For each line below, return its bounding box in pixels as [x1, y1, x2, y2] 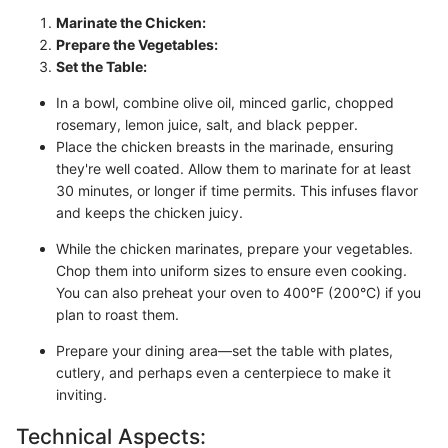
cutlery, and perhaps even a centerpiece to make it [56, 363, 391, 381]
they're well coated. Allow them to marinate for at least [56, 159, 411, 177]
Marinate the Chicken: [56, 13, 206, 31]
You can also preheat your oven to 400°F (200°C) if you [56, 283, 421, 301]
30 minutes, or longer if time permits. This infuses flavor [56, 181, 418, 199]
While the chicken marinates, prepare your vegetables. [56, 239, 413, 257]
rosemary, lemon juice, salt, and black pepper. [56, 115, 358, 133]
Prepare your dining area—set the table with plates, [56, 341, 393, 359]
